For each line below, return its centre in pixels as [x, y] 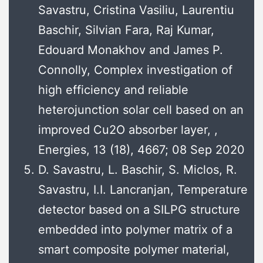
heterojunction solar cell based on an [141, 110]
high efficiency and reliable [113, 90]
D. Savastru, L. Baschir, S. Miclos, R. [138, 170]
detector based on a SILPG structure [139, 210]
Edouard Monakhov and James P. [131, 50]
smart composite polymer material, [134, 250]
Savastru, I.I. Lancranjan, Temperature [143, 190]
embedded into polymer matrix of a [135, 230]
